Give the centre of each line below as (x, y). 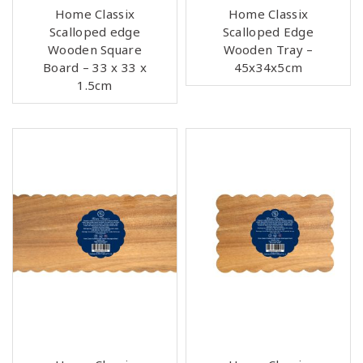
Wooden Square (95, 50)
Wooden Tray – (268, 50)
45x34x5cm (268, 68)
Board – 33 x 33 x (95, 68)
